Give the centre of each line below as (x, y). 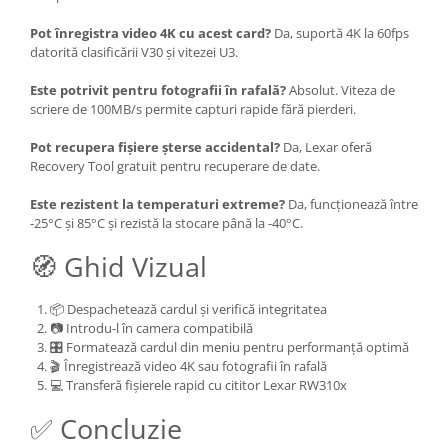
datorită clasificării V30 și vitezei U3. (134, 51)
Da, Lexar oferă (326, 146)
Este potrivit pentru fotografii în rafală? (158, 89)
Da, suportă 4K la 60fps (340, 32)
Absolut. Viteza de (340, 89)
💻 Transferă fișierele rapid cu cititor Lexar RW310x (198, 384)
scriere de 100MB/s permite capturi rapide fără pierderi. (193, 108)
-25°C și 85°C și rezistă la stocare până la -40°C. (166, 222)
